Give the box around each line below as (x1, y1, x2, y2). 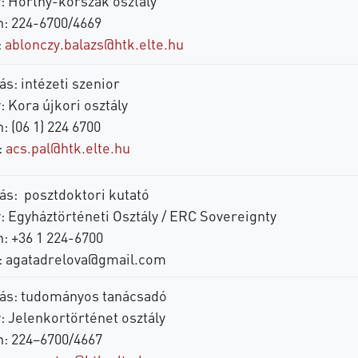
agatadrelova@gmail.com (5, 249, 166, 268)
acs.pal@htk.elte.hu (5, 137, 130, 157)
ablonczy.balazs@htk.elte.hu (4, 34, 184, 53)
